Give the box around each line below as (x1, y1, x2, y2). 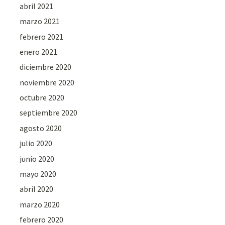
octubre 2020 (20, 92, 65, 103)
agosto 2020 (20, 123, 62, 133)
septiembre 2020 (20, 107, 78, 118)
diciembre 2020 (20, 62, 72, 72)
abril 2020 (20, 184, 54, 194)
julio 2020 (20, 138, 53, 149)
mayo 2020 (20, 169, 57, 179)
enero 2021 (20, 46, 58, 57)
